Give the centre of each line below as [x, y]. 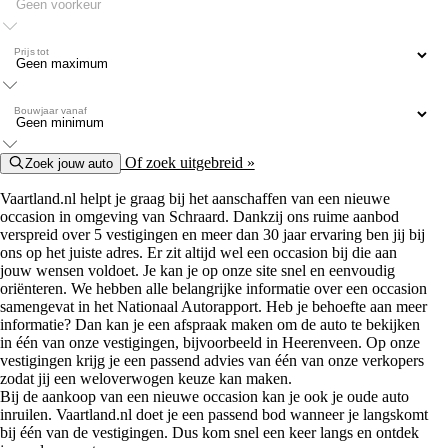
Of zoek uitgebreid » [187, 162]
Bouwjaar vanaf [50, 110]
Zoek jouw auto [68, 163]
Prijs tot [31, 51]
